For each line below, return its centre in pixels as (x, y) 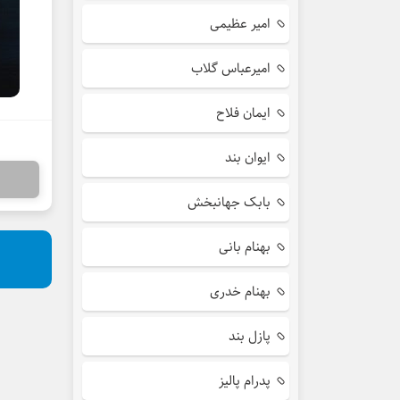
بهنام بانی (245, 247)
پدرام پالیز (245, 381)
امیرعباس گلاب (231, 68)
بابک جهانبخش (229, 202)
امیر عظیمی (240, 24)
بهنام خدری (240, 292)
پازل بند (250, 336)
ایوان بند (248, 158)
